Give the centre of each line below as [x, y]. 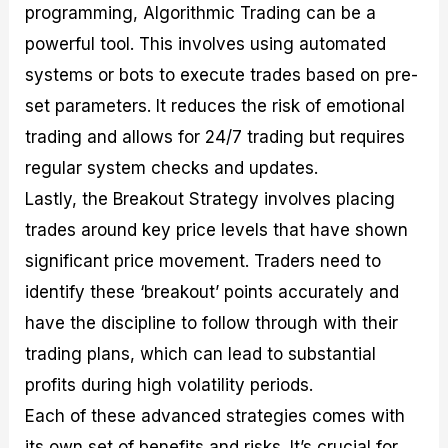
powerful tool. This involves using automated [206, 44]
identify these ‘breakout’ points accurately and [212, 292]
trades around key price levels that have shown [217, 230]
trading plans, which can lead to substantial [201, 354]
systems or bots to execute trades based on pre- [222, 75]
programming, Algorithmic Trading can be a [201, 13]
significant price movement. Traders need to [203, 261]
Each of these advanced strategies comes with [215, 416]
